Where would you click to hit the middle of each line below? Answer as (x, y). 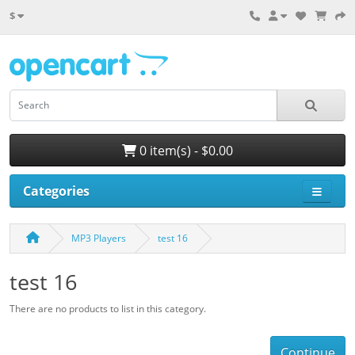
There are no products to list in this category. (108, 309)
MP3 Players (99, 239)
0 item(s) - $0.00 (185, 150)
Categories (56, 191)
